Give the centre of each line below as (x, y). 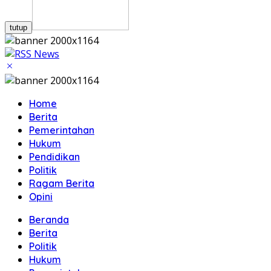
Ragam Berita (62, 183)
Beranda (49, 220)
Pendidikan (54, 157)
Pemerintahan (62, 130)
